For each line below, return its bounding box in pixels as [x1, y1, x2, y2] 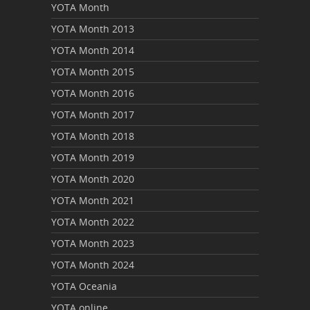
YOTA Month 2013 [51, 22, 134, 36]
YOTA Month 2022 [51, 215, 134, 229]
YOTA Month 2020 [51, 172, 134, 186]
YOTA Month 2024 [51, 258, 134, 272]
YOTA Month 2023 [51, 237, 134, 250]
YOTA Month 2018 [51, 129, 134, 143]
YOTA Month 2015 [51, 65, 134, 79]
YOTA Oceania [51, 280, 117, 293]
